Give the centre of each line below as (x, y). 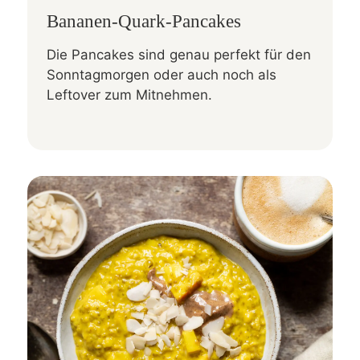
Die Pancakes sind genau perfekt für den (179, 55)
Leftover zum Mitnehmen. (129, 95)
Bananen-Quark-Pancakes (144, 21)
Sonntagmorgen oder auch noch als (162, 75)
